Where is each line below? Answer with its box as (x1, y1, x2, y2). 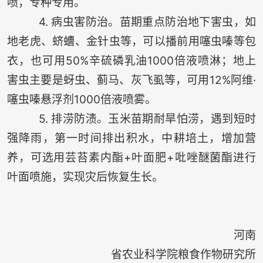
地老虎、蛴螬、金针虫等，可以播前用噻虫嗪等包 (6, 35, 257, 49)
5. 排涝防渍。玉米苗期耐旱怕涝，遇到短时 (6, 112, 257, 126)
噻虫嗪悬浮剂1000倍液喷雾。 (6, 93, 156, 107)
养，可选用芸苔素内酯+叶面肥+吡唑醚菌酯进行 (6, 151, 257, 165)
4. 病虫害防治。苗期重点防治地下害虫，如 (6, 15, 257, 29)
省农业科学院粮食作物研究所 (111, 248, 257, 262)
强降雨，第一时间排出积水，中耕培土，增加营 (6, 131, 257, 146)
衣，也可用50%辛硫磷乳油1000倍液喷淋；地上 (6, 54, 257, 68)
